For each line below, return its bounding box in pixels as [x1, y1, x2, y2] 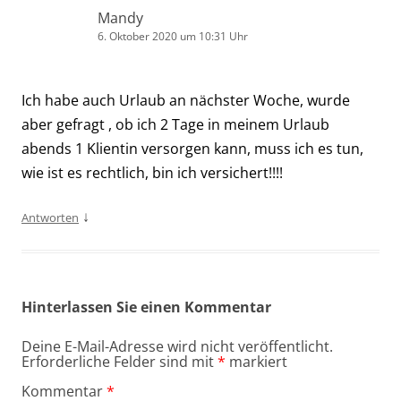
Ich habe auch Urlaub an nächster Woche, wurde [21, 90, 350, 110]
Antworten [21, 209, 79, 226]
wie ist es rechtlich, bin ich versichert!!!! [21, 162, 283, 183]
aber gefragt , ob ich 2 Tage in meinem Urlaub [21, 114, 329, 134]
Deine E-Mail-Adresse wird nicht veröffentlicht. [21, 336, 333, 356]
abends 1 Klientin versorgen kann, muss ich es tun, [21, 138, 363, 158]
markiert [226, 351, 287, 371]
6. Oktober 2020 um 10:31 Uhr [98, 28, 248, 44]
